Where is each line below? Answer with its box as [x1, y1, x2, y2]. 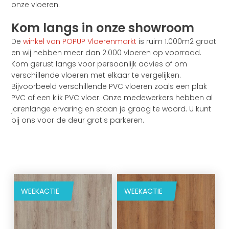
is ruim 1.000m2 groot [136, 36, 217, 47]
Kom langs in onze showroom [11, 19, 195, 36]
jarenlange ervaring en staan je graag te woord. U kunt [11, 103, 212, 114]
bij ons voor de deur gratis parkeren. [11, 114, 145, 125]
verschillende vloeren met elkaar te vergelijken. [11, 70, 181, 80]
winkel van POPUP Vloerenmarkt [21, 36, 137, 47]
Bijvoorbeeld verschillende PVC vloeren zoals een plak [11, 81, 208, 91]
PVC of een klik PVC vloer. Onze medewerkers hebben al [11, 92, 213, 103]
